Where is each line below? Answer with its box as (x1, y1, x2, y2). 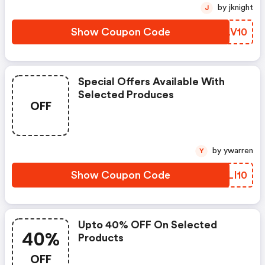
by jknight (229, 4, 253, 12)
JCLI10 (213, 170, 247, 180)
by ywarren (224, 147, 253, 155)
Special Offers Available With (78, 76, 225, 87)
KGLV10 (209, 27, 247, 37)
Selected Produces (78, 89, 174, 100)
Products (78, 232, 124, 243)
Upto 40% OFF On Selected (78, 219, 217, 230)
